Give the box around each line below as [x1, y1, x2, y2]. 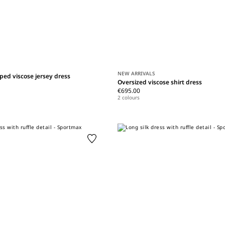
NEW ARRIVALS [118, 70, 156, 77]
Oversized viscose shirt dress [118, 78, 202, 87]
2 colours [118, 94, 140, 101]
